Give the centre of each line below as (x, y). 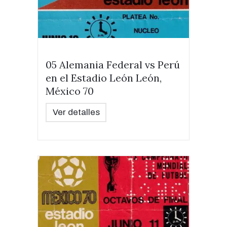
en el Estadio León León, (104, 78)
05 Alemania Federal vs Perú (113, 65)
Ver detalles (76, 112)
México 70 (70, 91)
